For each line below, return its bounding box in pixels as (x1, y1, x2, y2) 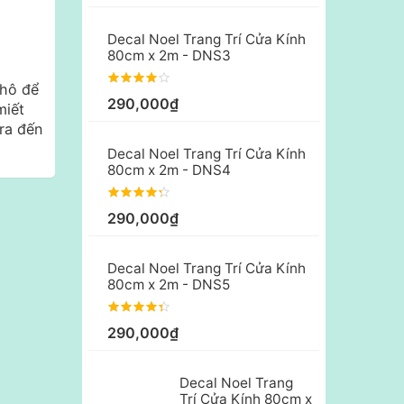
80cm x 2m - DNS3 (107, 47, 231, 65)
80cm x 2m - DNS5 (107, 276, 230, 294)
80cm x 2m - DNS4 (107, 161, 231, 179)
